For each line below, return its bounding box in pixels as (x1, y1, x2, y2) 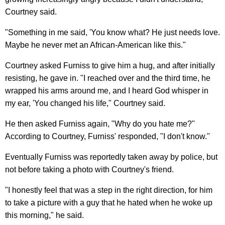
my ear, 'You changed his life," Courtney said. (5, 99, 165, 108)
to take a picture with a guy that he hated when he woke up (5, 198, 212, 207)
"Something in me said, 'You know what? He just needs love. (5, 28, 220, 37)
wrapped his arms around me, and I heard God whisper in (5, 86, 208, 95)
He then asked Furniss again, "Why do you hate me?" (5, 120, 195, 129)
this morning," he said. (5, 211, 84, 220)
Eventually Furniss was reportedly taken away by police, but (5, 153, 217, 162)
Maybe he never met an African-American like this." (5, 41, 186, 50)
